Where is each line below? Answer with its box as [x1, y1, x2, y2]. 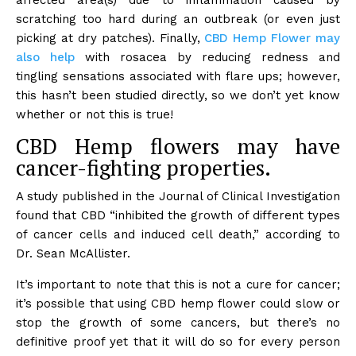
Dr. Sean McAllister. [16, 246, 130, 261]
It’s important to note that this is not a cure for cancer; [16, 277, 340, 292]
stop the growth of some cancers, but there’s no [16, 315, 340, 331]
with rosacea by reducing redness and [75, 50, 340, 65]
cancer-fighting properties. [16, 153, 271, 183]
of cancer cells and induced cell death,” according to [16, 227, 340, 242]
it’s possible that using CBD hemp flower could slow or [16, 296, 340, 311]
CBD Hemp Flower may [204, 31, 340, 46]
